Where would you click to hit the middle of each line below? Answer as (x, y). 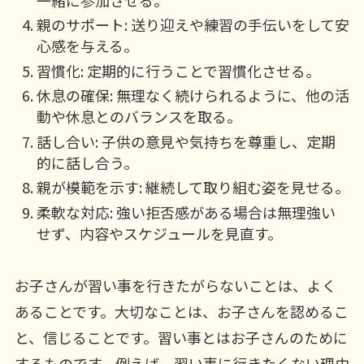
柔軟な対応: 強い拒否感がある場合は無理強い (186, 212)
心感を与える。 (87, 46)
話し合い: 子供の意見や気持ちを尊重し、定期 (186, 141)
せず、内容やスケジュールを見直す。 (159, 233)
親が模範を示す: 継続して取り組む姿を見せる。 (193, 187)
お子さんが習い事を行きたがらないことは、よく (175, 286)
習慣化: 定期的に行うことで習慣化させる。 (178, 70)
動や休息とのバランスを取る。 (139, 117)
